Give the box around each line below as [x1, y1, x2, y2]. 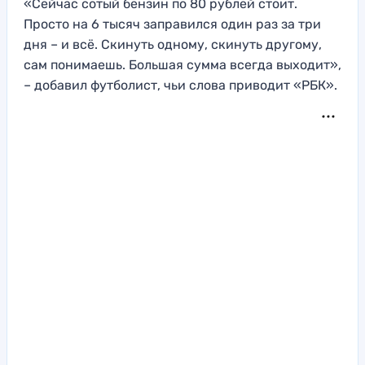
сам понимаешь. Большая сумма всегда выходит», [24, 57, 341, 73]
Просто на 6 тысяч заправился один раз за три [24, 16, 321, 33]
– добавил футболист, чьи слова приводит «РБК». [24, 77, 337, 94]
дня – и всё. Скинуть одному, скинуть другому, [24, 37, 322, 53]
